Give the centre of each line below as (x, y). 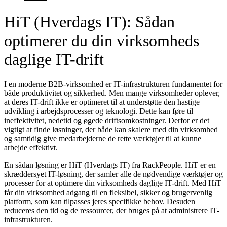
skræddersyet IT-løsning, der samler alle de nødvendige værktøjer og (113, 174)
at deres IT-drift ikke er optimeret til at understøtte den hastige (102, 102)
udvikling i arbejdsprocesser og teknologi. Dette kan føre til (99, 111)
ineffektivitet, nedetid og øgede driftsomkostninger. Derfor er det (107, 121)
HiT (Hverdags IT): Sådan (89, 22)
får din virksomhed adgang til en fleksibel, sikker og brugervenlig (108, 193)
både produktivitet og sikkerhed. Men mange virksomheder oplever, (112, 93)
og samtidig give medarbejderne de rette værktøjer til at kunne (103, 139)
